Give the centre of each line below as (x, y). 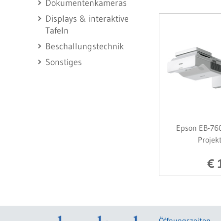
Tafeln (57, 31)
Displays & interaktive (87, 19)
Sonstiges (64, 62)
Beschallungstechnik (85, 46)
